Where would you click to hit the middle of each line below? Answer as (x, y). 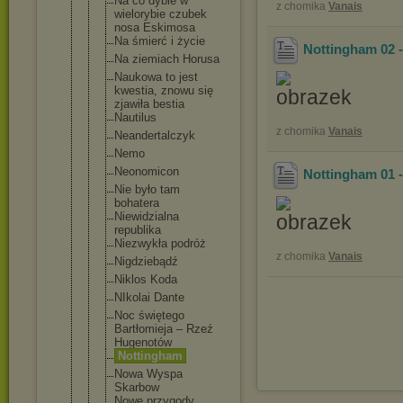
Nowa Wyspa (148, 374)
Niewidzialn (143, 216)
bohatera (137, 203)
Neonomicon (147, 171)
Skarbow (137, 387)
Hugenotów (143, 342)
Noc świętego (149, 315)
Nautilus (135, 117)
